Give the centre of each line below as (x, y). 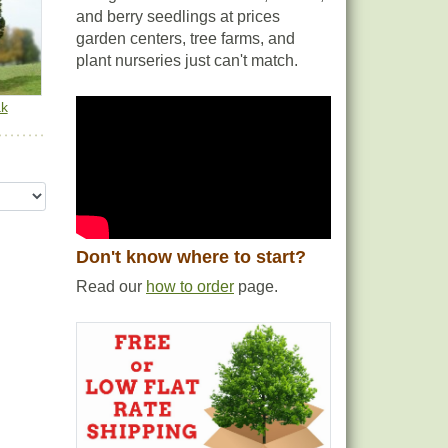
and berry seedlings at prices (178, 16)
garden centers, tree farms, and (185, 38)
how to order (190, 287)
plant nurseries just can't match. (187, 60)
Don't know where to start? (191, 257)
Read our (111, 287)
